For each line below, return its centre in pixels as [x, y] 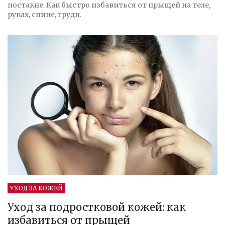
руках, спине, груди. [44, 15]
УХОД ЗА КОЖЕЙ [36, 188]
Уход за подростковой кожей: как [97, 207]
